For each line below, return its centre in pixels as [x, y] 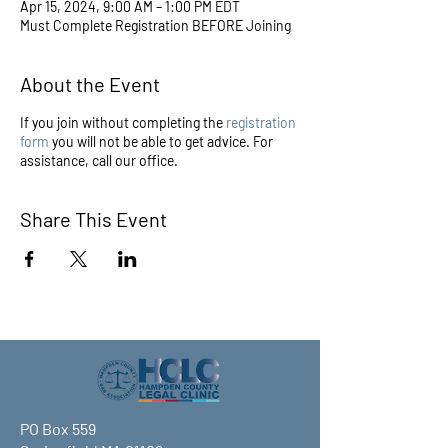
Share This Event [93, 219]
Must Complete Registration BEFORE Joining [155, 25]
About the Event [90, 84]
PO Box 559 [58, 428]
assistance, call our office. [99, 160]
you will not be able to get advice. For [161, 141]
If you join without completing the [123, 122]
